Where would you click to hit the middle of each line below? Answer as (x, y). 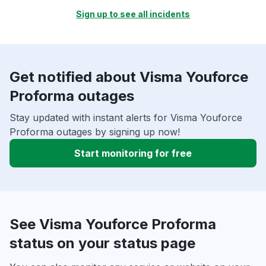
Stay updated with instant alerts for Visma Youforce (126, 118)
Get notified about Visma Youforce (129, 77)
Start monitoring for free (133, 153)
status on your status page (102, 243)
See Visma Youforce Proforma (113, 224)
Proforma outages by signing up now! (95, 132)
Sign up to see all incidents (133, 14)
